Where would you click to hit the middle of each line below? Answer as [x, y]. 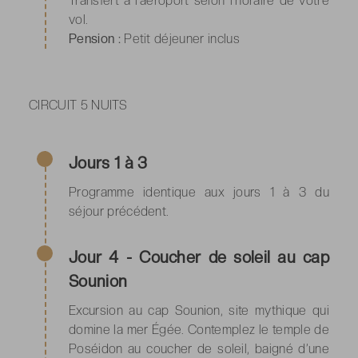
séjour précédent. [119, 211]
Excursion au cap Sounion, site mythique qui [199, 310]
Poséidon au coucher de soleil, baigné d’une [199, 348]
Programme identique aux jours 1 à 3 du [199, 192]
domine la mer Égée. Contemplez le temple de [199, 329]
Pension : [97, 38]
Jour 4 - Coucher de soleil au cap [199, 257]
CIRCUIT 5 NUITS [78, 105]
